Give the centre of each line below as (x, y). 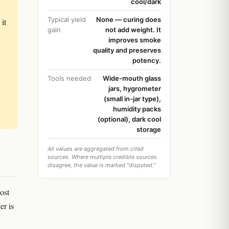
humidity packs (137, 109)
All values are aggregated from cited (96, 149)
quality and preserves (127, 50)
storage (149, 129)
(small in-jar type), (132, 99)
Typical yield (67, 19)
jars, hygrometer (135, 88)
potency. (147, 60)
